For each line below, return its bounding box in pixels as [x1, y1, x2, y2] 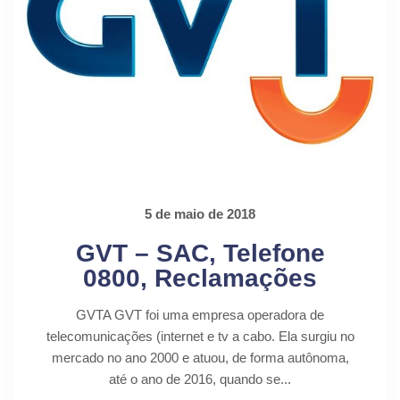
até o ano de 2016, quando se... [109, 371, 291, 387]
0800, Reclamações [83, 263, 317, 292]
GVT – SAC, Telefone [75, 238, 325, 267]
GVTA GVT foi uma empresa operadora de [76, 306, 324, 322]
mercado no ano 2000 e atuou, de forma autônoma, [51, 349, 349, 365]
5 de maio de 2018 [145, 205, 255, 221]
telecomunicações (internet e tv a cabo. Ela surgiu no [46, 328, 354, 344]
